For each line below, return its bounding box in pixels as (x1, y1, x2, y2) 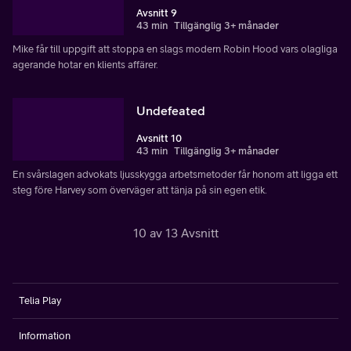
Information (19, 329, 71, 342)
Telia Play (19, 294, 61, 306)
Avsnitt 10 (136, 132, 182, 144)
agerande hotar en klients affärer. (13, 58, 158, 71)
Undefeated (136, 103, 205, 118)
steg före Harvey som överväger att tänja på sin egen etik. (13, 183, 267, 196)
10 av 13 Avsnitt (132, 225, 219, 240)
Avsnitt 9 (136, 6, 177, 19)
